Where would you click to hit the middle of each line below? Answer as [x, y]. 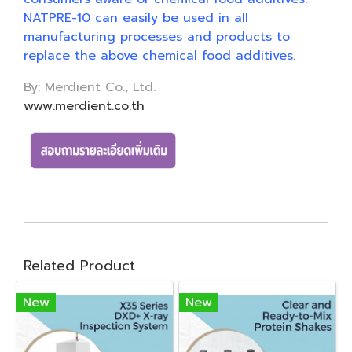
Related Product [79, 266]
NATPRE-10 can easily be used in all [136, 18]
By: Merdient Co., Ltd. [90, 87]
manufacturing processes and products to [157, 37]
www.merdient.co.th [84, 106]
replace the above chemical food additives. [159, 56]
